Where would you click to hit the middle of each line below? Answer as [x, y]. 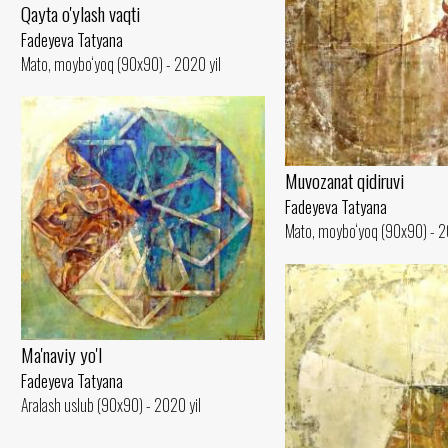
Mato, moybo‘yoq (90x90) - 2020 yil [121, 64]
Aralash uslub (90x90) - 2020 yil [111, 405]
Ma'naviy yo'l [61, 355]
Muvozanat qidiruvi [344, 181]
